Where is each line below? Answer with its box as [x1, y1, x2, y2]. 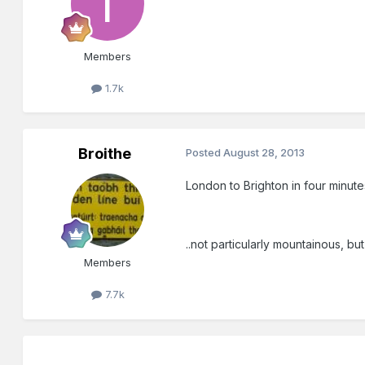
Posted [186, 146, 224, 160]
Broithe [77, 145, 131, 163]
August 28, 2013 [223, 146, 306, 160]
